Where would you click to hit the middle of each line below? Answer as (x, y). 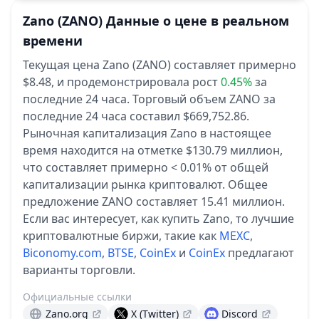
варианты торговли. (79, 270)
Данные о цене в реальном (198, 21)
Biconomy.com (62, 253)
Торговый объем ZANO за (204, 99)
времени (53, 41)
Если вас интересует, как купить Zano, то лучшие (158, 219)
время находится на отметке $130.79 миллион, (153, 150)
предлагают (261, 253)
